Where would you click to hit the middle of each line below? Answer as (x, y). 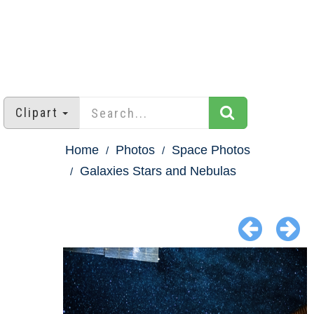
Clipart (37, 113)
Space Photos (211, 150)
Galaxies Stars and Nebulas (158, 171)
